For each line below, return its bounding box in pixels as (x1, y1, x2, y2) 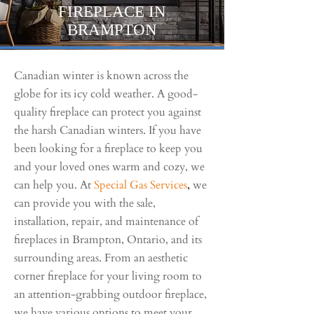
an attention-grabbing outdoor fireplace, (14, 287, 207, 302)
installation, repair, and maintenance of (14, 214, 198, 229)
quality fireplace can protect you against (14, 104, 201, 120)
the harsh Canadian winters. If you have (14, 123, 201, 138)
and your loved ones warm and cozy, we (14, 159, 205, 175)
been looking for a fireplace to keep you (14, 141, 203, 156)
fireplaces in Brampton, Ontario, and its (14, 232, 202, 247)
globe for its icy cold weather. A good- (14, 86, 198, 102)
